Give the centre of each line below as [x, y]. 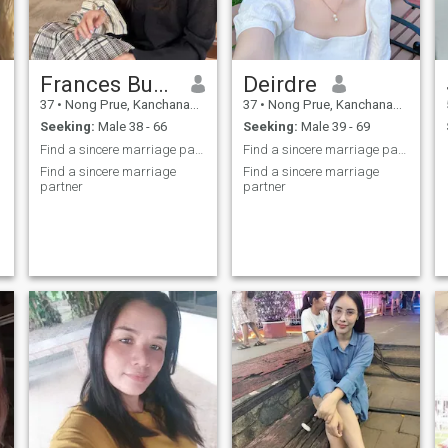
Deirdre [279, 83]
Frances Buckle [160, 83]
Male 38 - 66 [130, 127]
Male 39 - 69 [333, 127]
